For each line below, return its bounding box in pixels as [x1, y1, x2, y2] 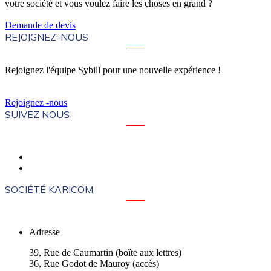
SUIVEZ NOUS [5, 108, 70, 121]
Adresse [29, 227, 60, 238]
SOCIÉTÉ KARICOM [5, 183, 93, 196]
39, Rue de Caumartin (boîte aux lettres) [29, 247, 181, 258]
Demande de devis [5, 20, 76, 31]
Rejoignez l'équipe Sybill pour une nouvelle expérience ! [5, 65, 221, 76]
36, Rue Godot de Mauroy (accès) [29, 258, 159, 269]
